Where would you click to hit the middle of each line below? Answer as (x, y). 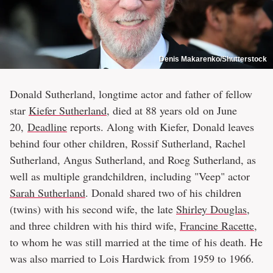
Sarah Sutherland (48, 192)
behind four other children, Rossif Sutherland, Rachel (128, 143)
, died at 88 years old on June (172, 110)
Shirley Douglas (211, 209)
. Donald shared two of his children (163, 192)
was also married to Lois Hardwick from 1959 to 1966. (132, 258)
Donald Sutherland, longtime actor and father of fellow (131, 94)
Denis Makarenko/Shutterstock (213, 59)
